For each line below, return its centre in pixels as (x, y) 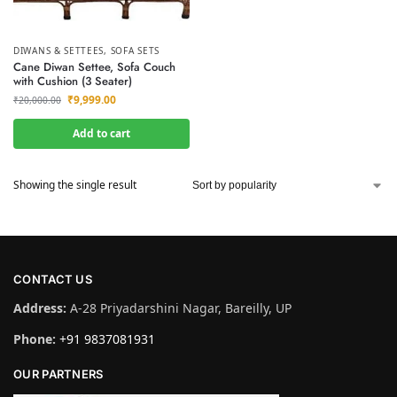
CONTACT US (53, 279)
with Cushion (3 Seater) (73, 81)
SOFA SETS (135, 50)
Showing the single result (75, 184)
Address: (40, 308)
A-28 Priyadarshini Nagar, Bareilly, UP (179, 308)
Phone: (35, 339)
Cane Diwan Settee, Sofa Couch (94, 66)
